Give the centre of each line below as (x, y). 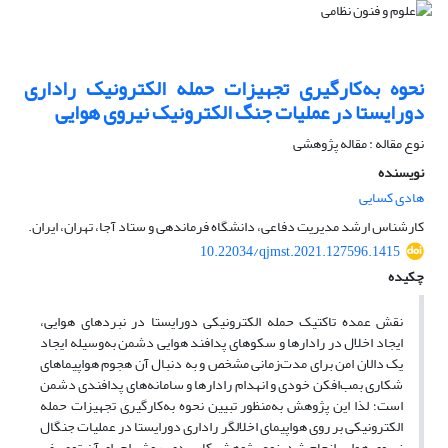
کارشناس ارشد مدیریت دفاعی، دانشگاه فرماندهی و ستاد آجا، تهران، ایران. (226, 227)
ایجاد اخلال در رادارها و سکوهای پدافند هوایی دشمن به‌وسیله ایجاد (221, 343)
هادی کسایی (391, 198)
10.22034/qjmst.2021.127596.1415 (300, 252)
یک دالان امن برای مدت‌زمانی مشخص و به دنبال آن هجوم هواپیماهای (221, 364)
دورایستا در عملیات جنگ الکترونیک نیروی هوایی (239, 113)
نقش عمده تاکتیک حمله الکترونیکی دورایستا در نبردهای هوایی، (221, 322)
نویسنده (401, 173)
